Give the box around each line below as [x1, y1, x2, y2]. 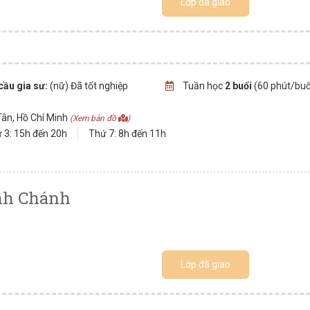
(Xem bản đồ [70, 113, 118, 123]
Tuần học [180, 80, 225, 91]
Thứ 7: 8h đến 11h [89, 128, 166, 139]
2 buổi [224, 80, 252, 91]
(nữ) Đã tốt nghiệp [48, 80, 129, 91]
